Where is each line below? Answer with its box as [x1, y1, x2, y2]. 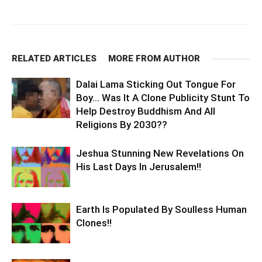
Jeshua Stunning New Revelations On [76, 147, 244, 159]
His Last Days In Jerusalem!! [76, 161, 201, 173]
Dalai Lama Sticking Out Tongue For [76, 78, 236, 90]
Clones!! [76, 217, 112, 229]
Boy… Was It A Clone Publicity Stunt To [76, 92, 250, 104]
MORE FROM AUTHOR [108, 53, 200, 64]
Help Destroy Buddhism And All [76, 105, 215, 117]
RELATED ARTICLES [12, 53, 96, 64]
